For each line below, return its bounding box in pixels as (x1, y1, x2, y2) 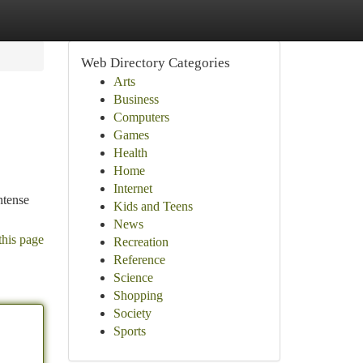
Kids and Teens (113, 199, 193, 213)
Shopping (113, 288, 163, 302)
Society (113, 306, 152, 320)
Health (113, 146, 147, 160)
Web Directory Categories (80, 55, 230, 70)
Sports (113, 324, 146, 338)
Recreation (113, 235, 169, 249)
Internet (113, 181, 152, 195)
